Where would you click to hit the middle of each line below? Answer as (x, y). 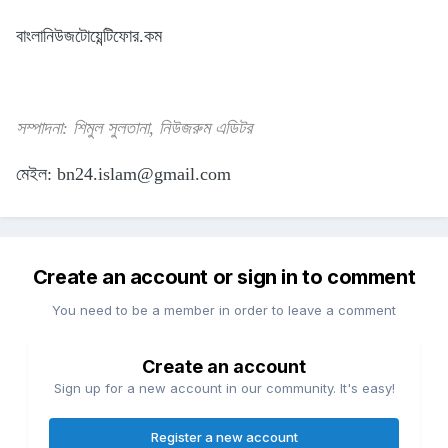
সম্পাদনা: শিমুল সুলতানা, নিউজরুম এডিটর (134, 127)
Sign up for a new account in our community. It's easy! (224, 388)
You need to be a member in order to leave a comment (224, 310)
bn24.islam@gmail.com (144, 173)
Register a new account (224, 437)
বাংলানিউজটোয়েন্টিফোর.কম (89, 35)
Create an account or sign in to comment (224, 277)
